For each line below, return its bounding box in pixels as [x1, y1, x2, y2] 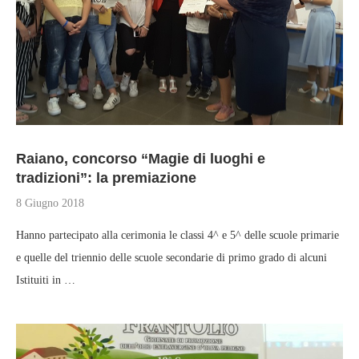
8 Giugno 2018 [16, 197, 84, 209]
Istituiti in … [16, 274, 75, 286]
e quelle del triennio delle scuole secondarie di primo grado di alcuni [16, 252, 327, 264]
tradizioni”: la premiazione [16, 170, 196, 186]
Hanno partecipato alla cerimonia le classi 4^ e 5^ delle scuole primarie [16, 229, 339, 241]
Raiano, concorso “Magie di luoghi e [16, 151, 265, 167]
